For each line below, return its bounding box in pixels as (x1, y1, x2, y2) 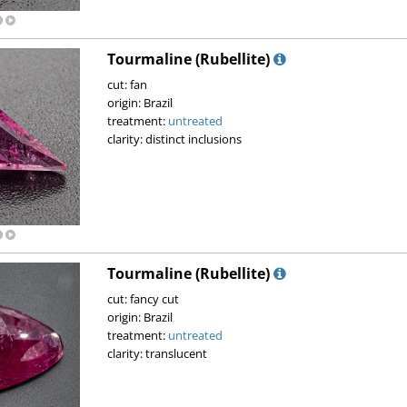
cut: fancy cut (106, 291, 179, 307)
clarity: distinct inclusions (106, 131, 242, 147)
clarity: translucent (106, 345, 207, 362)
